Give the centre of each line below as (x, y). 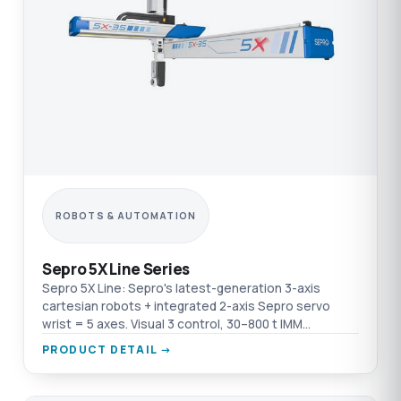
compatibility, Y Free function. (128, 342)
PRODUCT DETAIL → (107, 350)
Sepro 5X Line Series (116, 269)
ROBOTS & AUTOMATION (126, 216)
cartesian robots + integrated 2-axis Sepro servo (186, 307)
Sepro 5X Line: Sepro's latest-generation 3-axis (181, 289)
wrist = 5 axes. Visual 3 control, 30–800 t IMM (172, 324)
